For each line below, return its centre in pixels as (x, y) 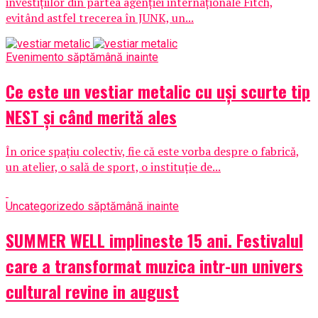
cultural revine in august (92, 291)
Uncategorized (42, 206)
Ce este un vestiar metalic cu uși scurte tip (158, 91)
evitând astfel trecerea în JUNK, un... (100, 18)
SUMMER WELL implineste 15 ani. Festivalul (154, 240)
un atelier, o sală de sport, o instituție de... (113, 167)
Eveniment (32, 57)
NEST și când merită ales (91, 117)
